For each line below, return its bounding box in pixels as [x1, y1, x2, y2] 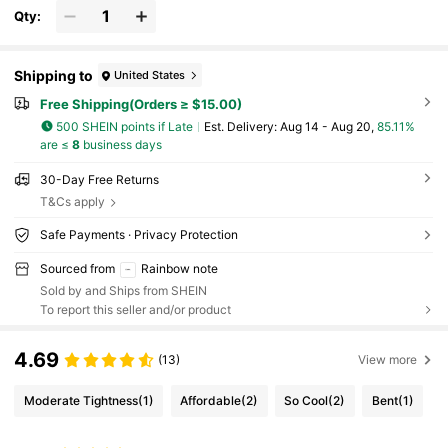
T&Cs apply [39, 194, 105, 210]
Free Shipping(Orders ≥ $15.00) [39, 96, 242, 113]
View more [358, 352, 418, 368]
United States [114, 67, 186, 82]
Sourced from [39, 261, 115, 277]
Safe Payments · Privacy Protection [39, 227, 238, 243]
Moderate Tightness [23, 392, 138, 408]
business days [79, 137, 162, 153]
